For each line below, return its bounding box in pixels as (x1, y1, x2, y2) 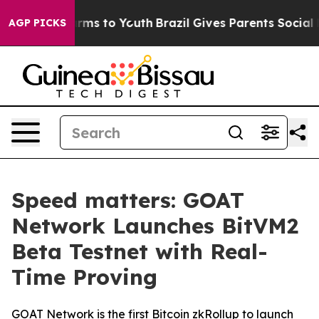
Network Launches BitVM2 (11, 212, 298, 239)
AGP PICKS (9, 16, 66, 29)
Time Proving (11, 263, 157, 291)
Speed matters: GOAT (11, 187, 244, 214)
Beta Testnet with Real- (11, 238, 268, 265)
